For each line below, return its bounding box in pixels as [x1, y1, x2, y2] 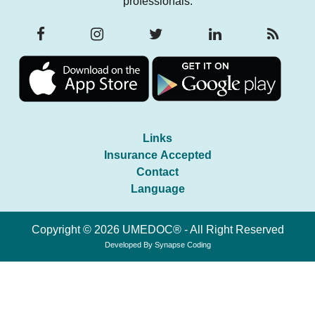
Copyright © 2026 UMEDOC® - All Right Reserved [31, 224, 284, 236]
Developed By [104, 240, 155, 250]
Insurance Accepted [103, 149, 212, 162]
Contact [136, 166, 179, 179]
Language [130, 183, 185, 195]
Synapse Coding [154, 240, 211, 250]
